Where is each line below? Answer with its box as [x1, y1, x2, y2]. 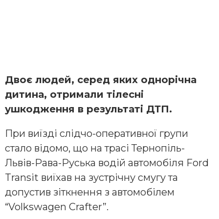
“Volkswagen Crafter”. [5, 200, 109, 213]
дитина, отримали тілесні [5, 88, 144, 100]
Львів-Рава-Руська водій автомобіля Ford [5, 156, 209, 169]
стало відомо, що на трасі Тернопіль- [5, 142, 185, 154]
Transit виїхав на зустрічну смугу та [5, 171, 178, 183]
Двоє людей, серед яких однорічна [5, 73, 197, 86]
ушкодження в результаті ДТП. [5, 103, 172, 115]
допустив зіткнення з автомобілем [5, 186, 175, 198]
